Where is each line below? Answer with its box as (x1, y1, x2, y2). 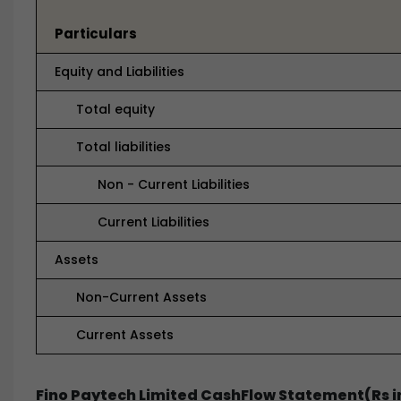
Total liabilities (55, 138, 171, 156)
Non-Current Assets (55, 288, 207, 306)
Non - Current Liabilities (55, 175, 250, 193)
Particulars (55, 24, 137, 43)
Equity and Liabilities (55, 63, 184, 81)
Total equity (55, 100, 155, 118)
